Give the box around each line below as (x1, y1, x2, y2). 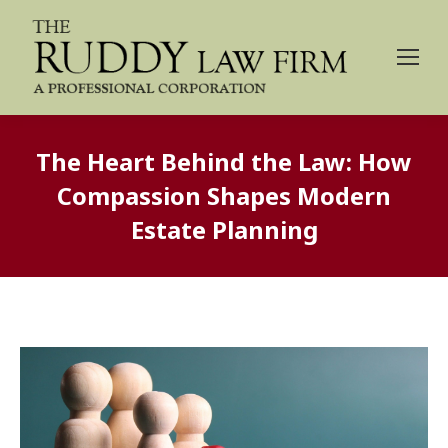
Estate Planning (130, 212, 318, 246)
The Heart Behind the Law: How (36, 144, 412, 178)
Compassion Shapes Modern (57, 178, 391, 212)
